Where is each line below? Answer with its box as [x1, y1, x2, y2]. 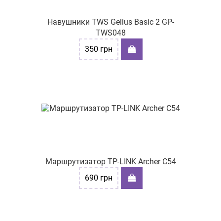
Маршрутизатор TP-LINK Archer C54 [45, 157, 176, 166]
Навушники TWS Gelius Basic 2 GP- [47, 17, 174, 27]
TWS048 [95, 28, 126, 37]
